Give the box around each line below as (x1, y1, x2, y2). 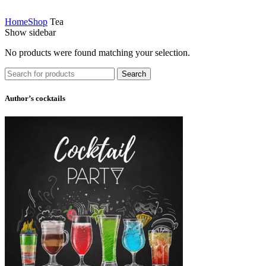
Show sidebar (5, 27, 56, 38)
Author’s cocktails (5, 93, 65, 103)
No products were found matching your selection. (5, 47, 190, 58)
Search (122, 69, 146, 79)
